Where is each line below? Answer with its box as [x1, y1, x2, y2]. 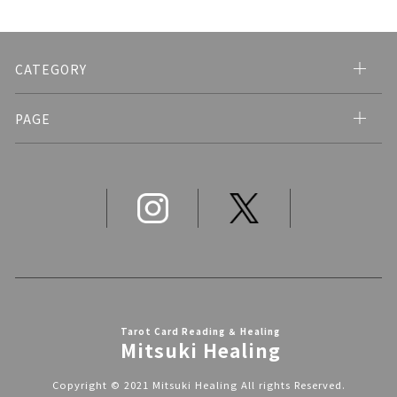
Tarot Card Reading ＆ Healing [121, 325, 281, 339]
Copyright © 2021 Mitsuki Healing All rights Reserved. [51, 378, 346, 393]
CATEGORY [14, 59, 87, 78]
